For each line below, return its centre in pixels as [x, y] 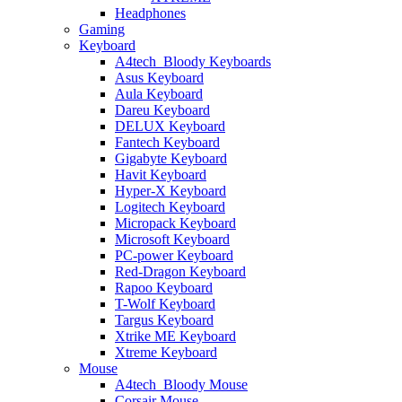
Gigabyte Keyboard [171, 159]
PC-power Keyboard [174, 256]
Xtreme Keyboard [166, 353]
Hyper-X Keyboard [170, 191]
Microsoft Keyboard [172, 240]
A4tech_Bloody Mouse [181, 385]
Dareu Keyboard [162, 110]
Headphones [150, 13]
